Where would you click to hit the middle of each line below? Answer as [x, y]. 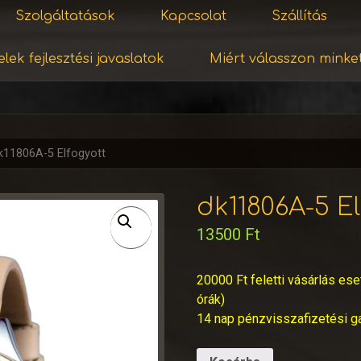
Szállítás [299, 16]
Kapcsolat [193, 16]
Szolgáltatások [65, 16]
